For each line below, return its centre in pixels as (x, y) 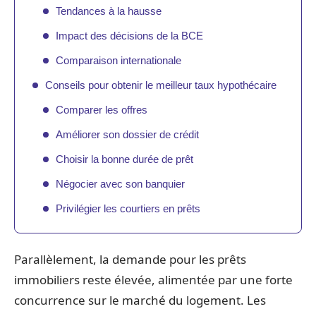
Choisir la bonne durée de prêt (124, 159)
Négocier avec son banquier (120, 183)
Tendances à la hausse (109, 11)
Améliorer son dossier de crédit (127, 134)
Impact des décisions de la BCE (129, 35)
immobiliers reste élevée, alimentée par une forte (153, 280)
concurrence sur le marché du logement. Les (140, 300)
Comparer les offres (102, 109)
